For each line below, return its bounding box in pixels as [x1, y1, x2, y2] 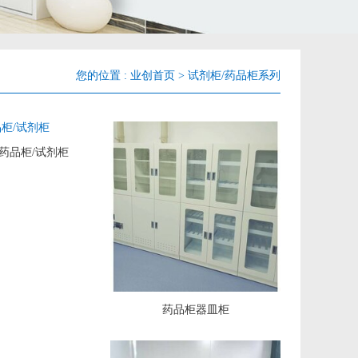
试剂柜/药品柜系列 [188, 70, 280, 82]
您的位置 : [76, 70, 130, 82]
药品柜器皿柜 [161, 303, 229, 316]
